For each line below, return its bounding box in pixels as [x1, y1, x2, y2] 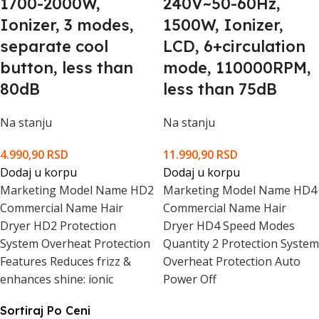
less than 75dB [163, 79, 277, 99]
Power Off [163, 271, 216, 287]
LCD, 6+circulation [163, 36, 305, 56]
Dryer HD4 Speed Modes [163, 218, 295, 234]
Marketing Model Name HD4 [163, 182, 317, 198]
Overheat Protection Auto [163, 253, 300, 269]
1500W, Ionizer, [163, 15, 283, 35]
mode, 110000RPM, [163, 58, 311, 78]
